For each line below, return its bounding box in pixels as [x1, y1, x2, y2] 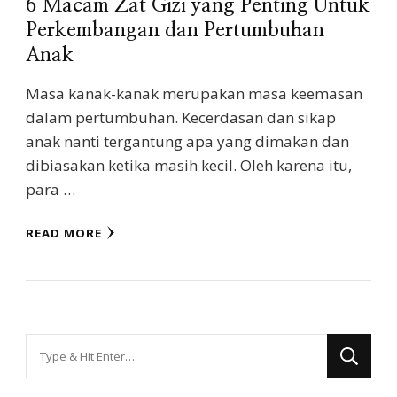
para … [26, 179, 75, 200]
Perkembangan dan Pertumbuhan [26, 20, 324, 42]
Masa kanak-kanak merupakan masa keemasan [26, 83, 362, 105]
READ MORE [26, 225, 102, 242]
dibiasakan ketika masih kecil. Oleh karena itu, [26, 155, 352, 176]
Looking [25, 336, 81, 357]
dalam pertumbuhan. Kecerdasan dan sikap [26, 107, 336, 128]
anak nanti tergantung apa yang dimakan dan [26, 131, 349, 152]
